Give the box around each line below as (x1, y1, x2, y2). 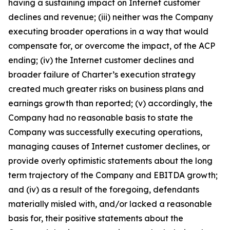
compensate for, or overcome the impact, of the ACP (8, 41, 215, 51)
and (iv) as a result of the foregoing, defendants (8, 184, 199, 195)
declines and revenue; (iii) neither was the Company (8, 12, 213, 22)
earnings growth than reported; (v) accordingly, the (8, 98, 213, 108)
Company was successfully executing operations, (8, 127, 202, 137)
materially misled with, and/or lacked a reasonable (8, 199, 212, 209)
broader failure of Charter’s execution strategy (8, 69, 196, 80)
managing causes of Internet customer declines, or (8, 141, 210, 151)
